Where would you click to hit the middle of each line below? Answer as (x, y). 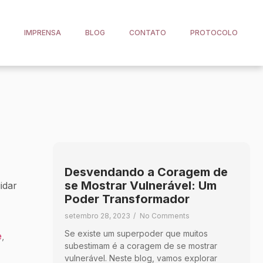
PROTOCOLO (214, 32)
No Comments (164, 215)
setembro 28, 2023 (97, 215)
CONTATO (147, 32)
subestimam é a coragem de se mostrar (141, 245)
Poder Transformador (127, 199)
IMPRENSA (42, 32)
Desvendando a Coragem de (146, 172)
